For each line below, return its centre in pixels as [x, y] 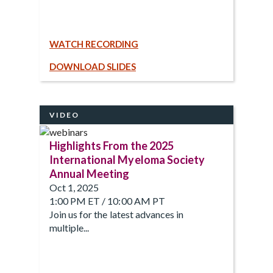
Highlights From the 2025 [112, 146]
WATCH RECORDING [94, 44]
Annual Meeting [90, 174]
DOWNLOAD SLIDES [93, 67]
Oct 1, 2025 [74, 188]
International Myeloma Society [127, 160]
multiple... [69, 228]
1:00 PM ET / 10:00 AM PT [107, 201]
